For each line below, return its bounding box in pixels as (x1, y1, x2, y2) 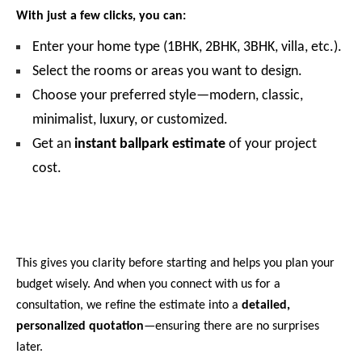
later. (16, 340, 43, 354)
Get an (32, 136, 74, 152)
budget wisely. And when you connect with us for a (16, 277, 280, 291)
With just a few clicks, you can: (16, 10, 186, 23)
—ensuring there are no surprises (144, 319, 319, 333)
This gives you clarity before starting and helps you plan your (16, 256, 335, 270)
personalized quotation (16, 319, 144, 333)
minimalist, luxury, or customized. (32, 112, 228, 128)
